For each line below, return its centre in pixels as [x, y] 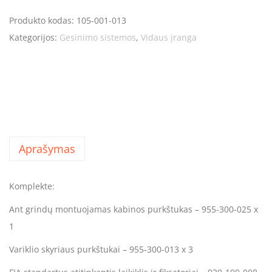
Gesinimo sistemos [98, 37]
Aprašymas [47, 148]
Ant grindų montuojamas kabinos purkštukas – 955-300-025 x [134, 209]
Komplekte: [32, 186]
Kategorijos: [34, 37]
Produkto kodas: [43, 20]
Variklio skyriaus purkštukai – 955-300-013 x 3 [101, 249]
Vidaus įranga [169, 37]
